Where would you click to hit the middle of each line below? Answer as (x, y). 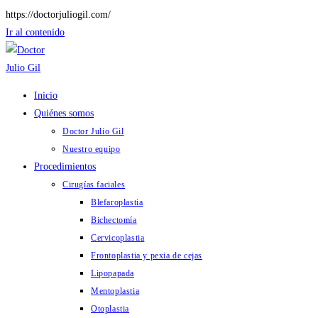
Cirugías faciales (94, 185)
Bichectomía (114, 220)
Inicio (46, 95)
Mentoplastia (115, 291)
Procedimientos (65, 166)
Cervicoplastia (118, 238)
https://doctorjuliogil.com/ (58, 15)
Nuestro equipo (92, 149)
